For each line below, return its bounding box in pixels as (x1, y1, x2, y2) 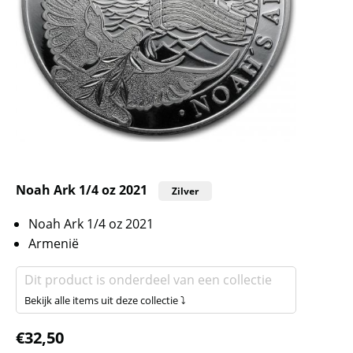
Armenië (28, 234, 79, 252)
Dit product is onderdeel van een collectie (24, 270, 272, 288)
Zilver (172, 184, 199, 198)
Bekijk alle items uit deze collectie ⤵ (24, 292, 186, 307)
